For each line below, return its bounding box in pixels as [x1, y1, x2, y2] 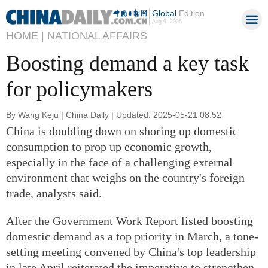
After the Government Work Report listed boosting [6, 214, 253, 227]
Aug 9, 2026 [151, 19, 182, 25]
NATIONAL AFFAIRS [47, 30, 147, 42]
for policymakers [6, 77, 153, 101]
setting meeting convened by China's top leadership [6, 245, 256, 258]
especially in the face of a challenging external [6, 155, 233, 169]
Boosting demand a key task [6, 51, 249, 75]
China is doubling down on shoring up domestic [6, 124, 238, 138]
